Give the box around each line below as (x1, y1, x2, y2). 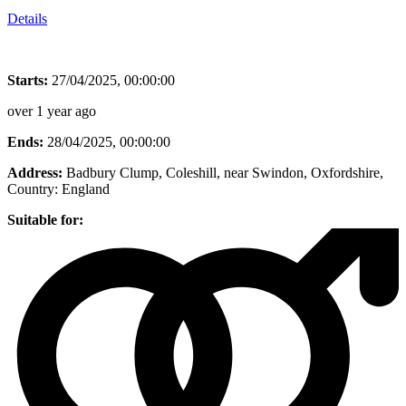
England (62, 180, 110, 197)
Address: (7, 164, 63, 180)
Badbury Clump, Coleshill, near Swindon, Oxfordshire (66, 164, 380, 180)
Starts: (7, 72, 48, 88)
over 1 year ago (7, 102, 96, 119)
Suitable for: (7, 211, 83, 227)
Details (7, 10, 47, 26)
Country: (7, 180, 58, 197)
